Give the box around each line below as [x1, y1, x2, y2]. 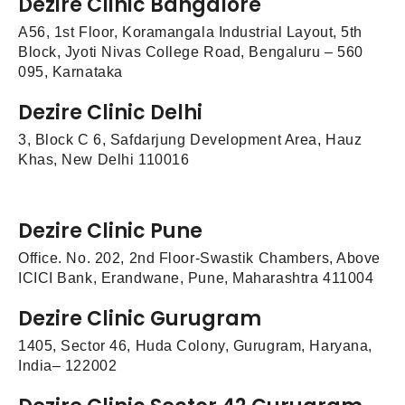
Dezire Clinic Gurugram [18, 304, 261, 333]
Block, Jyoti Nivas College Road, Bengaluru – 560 [18, 44, 363, 61]
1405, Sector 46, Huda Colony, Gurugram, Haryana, [18, 337, 372, 353]
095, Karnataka [18, 64, 123, 80]
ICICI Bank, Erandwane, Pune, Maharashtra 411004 [18, 269, 374, 286]
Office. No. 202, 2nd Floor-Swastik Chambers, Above [18, 250, 381, 266]
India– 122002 [18, 357, 118, 373]
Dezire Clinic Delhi [18, 99, 202, 127]
